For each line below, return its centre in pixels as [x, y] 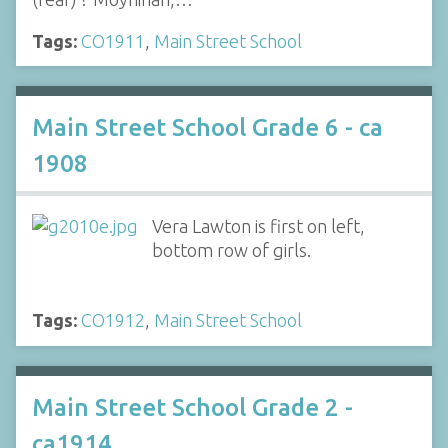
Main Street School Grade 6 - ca [207, 127]
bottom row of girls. [231, 249]
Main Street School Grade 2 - [192, 407]
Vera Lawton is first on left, [258, 225]
